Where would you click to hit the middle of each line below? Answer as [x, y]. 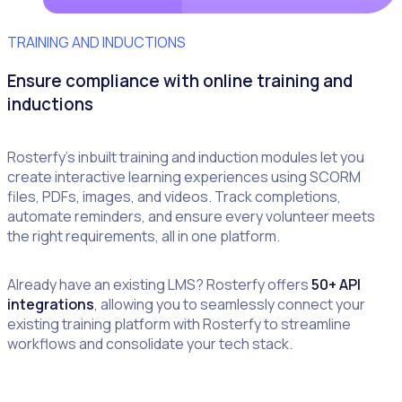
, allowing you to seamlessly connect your [230, 304]
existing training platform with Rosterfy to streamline [179, 323]
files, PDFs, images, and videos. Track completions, [174, 196]
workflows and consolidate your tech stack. [150, 343]
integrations [51, 304]
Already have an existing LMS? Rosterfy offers [159, 284]
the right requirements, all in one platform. [144, 236]
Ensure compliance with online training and [180, 80]
